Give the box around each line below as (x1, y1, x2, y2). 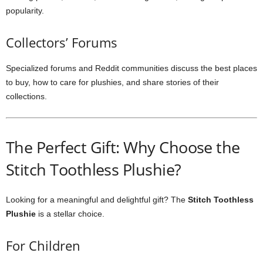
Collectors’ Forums (6, 33, 117, 51)
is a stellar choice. (36, 209, 104, 218)
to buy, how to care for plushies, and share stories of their (6, 77, 219, 87)
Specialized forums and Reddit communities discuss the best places (6, 63, 257, 73)
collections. (6, 92, 47, 101)
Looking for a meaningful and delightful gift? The (6, 195, 188, 204)
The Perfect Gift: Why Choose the (6, 136, 240, 158)
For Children (6, 237, 80, 254)
